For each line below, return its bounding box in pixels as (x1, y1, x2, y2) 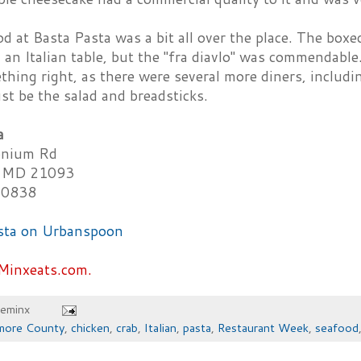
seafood (315, 319, 359, 337)
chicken (71, 319, 110, 337)
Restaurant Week (218, 319, 309, 337)
